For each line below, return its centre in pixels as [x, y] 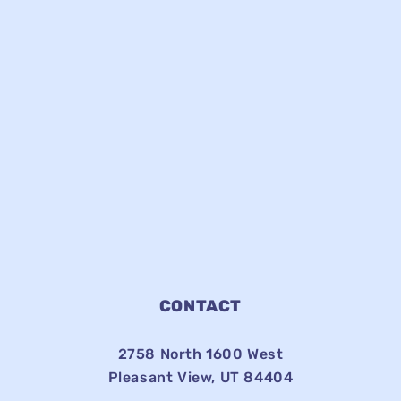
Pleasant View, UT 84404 [200, 377]
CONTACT [200, 306]
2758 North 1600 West [200, 354]
